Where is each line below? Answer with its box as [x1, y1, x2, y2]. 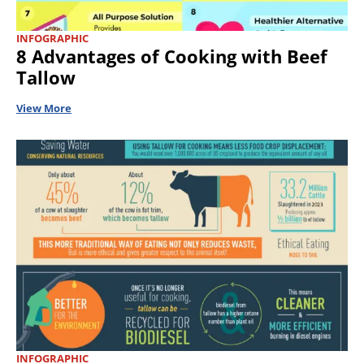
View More [16, 101, 71, 115]
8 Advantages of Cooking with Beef [16, 44, 327, 69]
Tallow [16, 65, 76, 90]
